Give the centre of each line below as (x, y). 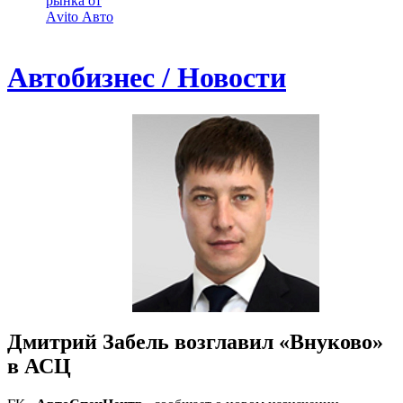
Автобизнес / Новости (147, 78)
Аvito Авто (80, 17)
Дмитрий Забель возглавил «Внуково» (195, 341)
